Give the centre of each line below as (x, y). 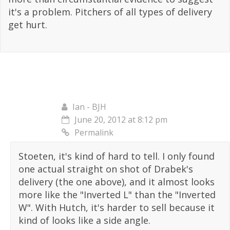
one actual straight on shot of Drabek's (106, 169)
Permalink (94, 133)
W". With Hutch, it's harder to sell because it (117, 208)
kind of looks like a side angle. (84, 221)
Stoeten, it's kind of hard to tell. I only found (117, 156)
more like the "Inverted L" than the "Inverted (117, 195)
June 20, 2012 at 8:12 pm (121, 120)
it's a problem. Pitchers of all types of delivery (110, 12)
